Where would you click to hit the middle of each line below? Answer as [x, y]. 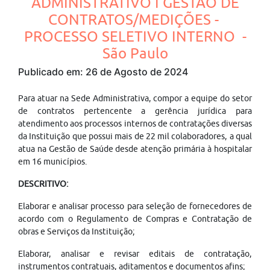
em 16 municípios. [54, 162]
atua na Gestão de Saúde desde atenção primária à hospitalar [135, 149]
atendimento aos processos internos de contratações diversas [135, 124]
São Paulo [135, 53]
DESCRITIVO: [44, 184]
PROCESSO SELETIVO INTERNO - [135, 36]
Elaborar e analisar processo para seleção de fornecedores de [135, 206]
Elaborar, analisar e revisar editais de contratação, [135, 254]
